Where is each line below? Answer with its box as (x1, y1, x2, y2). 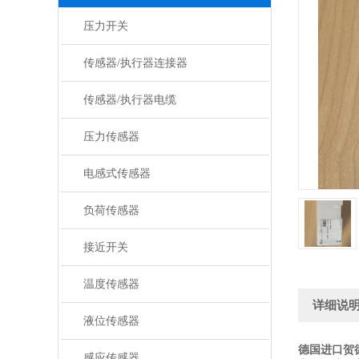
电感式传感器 (83, 167, 151, 179)
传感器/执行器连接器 (83, 57, 188, 69)
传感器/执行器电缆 (83, 94, 176, 106)
